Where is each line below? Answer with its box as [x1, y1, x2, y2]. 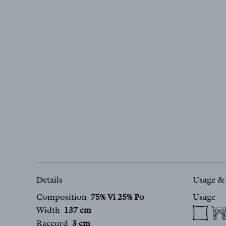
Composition [36, 193, 87, 203]
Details [36, 176, 63, 186]
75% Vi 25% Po [91, 193, 144, 203]
